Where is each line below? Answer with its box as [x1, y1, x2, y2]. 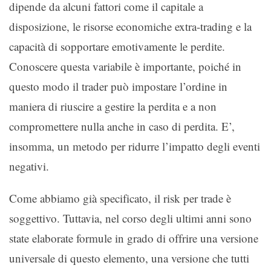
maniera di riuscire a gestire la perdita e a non [9, 98, 217, 114]
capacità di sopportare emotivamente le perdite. [9, 38, 225, 54]
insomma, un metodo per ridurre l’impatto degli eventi [9, 138, 260, 154]
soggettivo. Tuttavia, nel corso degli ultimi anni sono [9, 210, 252, 226]
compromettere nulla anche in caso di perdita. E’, [9, 118, 235, 134]
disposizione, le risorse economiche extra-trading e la [9, 18, 252, 34]
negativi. [9, 158, 49, 174]
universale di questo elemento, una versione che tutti [9, 250, 249, 266]
